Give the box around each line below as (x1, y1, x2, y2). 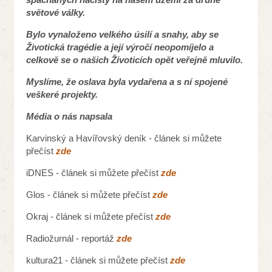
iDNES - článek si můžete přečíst (26, 167, 161, 178)
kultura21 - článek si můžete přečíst (26, 254, 171, 265)
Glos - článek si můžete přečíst (26, 189, 153, 200)
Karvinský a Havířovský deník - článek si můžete (26, 132, 222, 143)
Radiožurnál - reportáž (26, 233, 117, 243)
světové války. (26, 7, 86, 18)
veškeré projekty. (26, 89, 98, 100)
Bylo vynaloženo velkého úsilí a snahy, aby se (26, 29, 219, 39)
